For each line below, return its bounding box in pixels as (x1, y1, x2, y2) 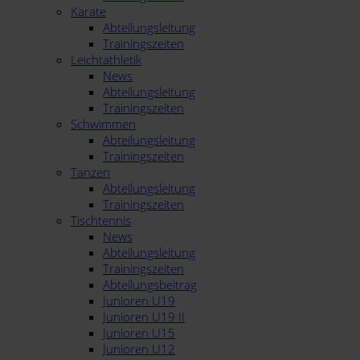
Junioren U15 (103, 325, 175, 341)
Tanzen (71, 164, 110, 180)
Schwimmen (71, 116, 136, 132)
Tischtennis (71, 212, 131, 228)
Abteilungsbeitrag (103, 276, 197, 292)
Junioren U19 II (103, 309, 185, 325)
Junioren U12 (103, 341, 175, 357)
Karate (71, 3, 106, 19)
